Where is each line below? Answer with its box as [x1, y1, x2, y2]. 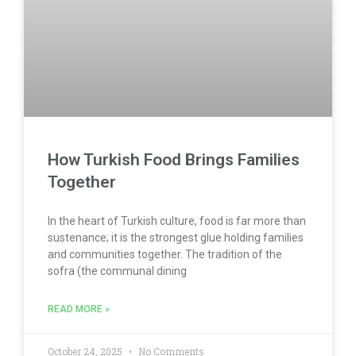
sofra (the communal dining [48, 265, 187, 278]
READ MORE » [48, 304, 110, 315]
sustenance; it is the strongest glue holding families [48, 231, 304, 245]
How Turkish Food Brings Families [48, 150, 300, 170]
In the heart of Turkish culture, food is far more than [48, 215, 306, 228]
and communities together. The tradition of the [48, 248, 282, 261]
